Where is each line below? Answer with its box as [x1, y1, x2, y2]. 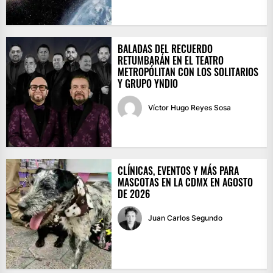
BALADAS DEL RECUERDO [117, 41, 213, 57]
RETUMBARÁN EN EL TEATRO [117, 53, 224, 68]
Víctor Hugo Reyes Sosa [147, 103, 231, 113]
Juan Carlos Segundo [147, 213, 222, 223]
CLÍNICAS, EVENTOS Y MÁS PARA [117, 163, 239, 179]
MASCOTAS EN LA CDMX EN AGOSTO [117, 175, 253, 190]
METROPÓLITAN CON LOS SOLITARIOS [117, 65, 258, 80]
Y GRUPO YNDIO [117, 76, 178, 91]
